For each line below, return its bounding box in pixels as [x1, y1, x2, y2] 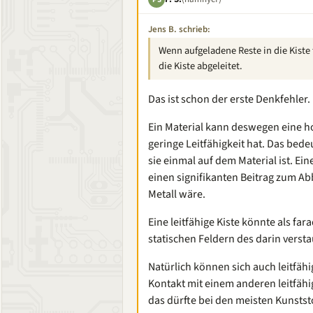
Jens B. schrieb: [148, 23, 210, 36]
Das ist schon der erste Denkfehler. [148, 92, 310, 107]
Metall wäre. [148, 187, 205, 202]
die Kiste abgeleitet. [159, 59, 242, 73]
